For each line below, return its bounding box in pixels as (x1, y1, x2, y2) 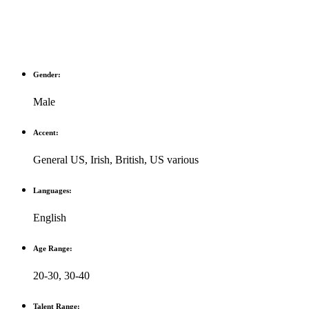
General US (33, 154, 85, 166)
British (115, 154, 144, 166)
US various (150, 154, 199, 166)
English (33, 212, 66, 224)
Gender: (33, 70, 61, 79)
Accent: (33, 128, 59, 137)
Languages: (33, 186, 72, 195)
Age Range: (33, 244, 72, 253)
